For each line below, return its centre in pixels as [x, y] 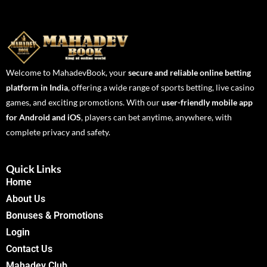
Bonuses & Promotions [55, 216]
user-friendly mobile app [207, 103]
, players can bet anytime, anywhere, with [156, 117]
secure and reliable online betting [190, 73]
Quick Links [34, 169]
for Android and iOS [44, 117]
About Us [26, 199]
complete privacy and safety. [58, 132]
